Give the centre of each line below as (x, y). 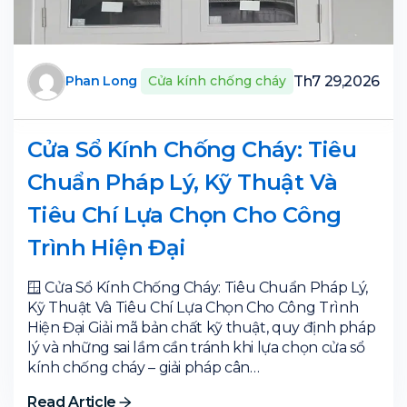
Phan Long (102, 81)
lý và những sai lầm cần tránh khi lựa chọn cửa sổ (196, 347)
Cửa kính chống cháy (217, 81)
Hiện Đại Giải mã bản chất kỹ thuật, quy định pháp (202, 327)
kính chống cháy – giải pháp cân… (144, 367)
